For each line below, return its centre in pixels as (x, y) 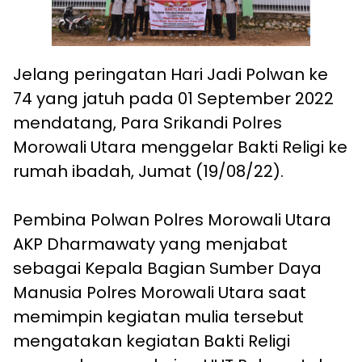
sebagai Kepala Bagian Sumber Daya (167, 269)
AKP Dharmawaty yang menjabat (150, 244)
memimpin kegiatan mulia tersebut (158, 317)
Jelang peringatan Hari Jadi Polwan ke (170, 75)
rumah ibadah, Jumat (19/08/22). (148, 172)
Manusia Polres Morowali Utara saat (160, 293)
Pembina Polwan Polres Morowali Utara (172, 220)
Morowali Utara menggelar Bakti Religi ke (180, 147)
